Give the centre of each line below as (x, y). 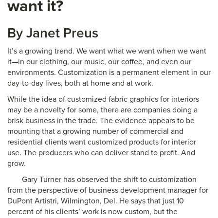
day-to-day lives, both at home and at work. (80, 83)
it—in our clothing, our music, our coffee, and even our (99, 62)
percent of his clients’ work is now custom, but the (92, 212)
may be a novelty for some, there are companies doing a (102, 110)
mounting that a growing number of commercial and (95, 131)
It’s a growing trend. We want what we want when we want (107, 51)
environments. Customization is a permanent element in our (109, 73)
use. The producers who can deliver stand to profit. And (101, 153)
